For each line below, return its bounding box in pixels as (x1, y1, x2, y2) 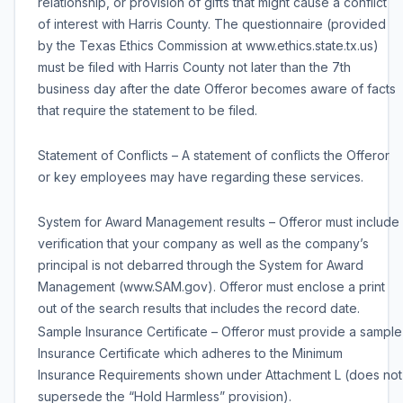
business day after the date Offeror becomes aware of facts (38, 81, 396, 96)
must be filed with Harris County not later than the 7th (38, 59, 351, 75)
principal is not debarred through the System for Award (38, 257, 363, 273)
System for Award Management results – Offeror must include (38, 214, 399, 229)
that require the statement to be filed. (38, 103, 257, 118)
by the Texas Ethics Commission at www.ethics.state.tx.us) (38, 38, 379, 53)
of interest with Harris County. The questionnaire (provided (38, 16, 386, 31)
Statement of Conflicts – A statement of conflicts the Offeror (38, 148, 390, 163)
